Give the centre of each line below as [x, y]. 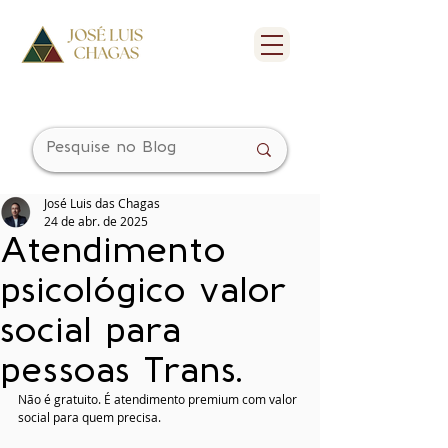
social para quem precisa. [89, 417]
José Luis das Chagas [102, 203]
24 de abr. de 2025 [96, 221]
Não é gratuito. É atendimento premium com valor [159, 399]
